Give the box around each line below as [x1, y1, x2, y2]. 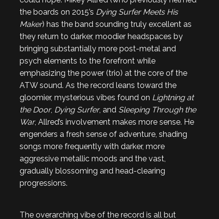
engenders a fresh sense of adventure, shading [20, 130, 187, 139]
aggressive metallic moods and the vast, [20, 154, 166, 163]
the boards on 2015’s [20, 7, 96, 17]
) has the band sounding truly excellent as [42, 20, 192, 29]
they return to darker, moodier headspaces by [20, 32, 183, 41]
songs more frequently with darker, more [20, 142, 165, 151]
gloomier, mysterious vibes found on [20, 93, 152, 102]
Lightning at [152, 93, 194, 102]
